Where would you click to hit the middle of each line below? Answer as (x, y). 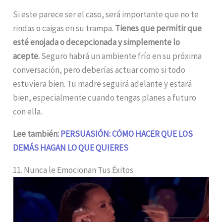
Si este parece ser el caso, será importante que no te (106, 14)
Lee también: (37, 134)
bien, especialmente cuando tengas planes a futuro (105, 97)
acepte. (27, 56)
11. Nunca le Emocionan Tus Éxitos (73, 170)
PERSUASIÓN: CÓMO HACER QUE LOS (127, 134)
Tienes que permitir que (159, 28)
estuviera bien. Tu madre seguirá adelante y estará (103, 83)
